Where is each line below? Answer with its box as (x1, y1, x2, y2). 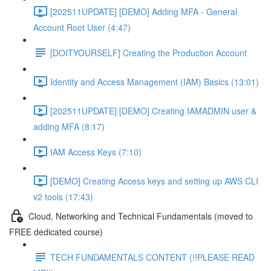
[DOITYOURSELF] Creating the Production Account (50, 46, 247, 59)
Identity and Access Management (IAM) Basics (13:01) (50, 75, 259, 88)
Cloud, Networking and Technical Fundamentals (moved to (28, 209, 253, 222)
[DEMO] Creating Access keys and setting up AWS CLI (50, 174, 258, 187)
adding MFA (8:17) (33, 120, 105, 132)
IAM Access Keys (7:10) (50, 145, 142, 158)
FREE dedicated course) (9, 226, 103, 238)
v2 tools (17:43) (33, 191, 93, 203)
